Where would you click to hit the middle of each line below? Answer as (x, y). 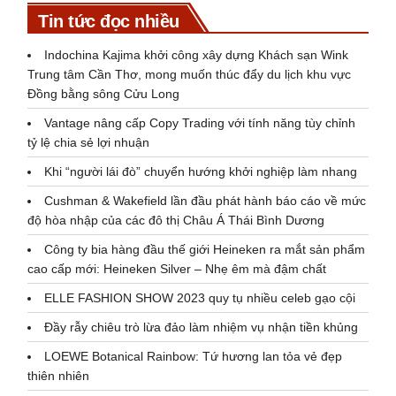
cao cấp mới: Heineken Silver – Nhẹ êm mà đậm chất (177, 268)
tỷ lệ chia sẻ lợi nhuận (89, 142)
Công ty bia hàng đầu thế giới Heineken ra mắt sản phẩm (205, 249)
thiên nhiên (59, 375)
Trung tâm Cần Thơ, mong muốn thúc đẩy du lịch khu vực (190, 74)
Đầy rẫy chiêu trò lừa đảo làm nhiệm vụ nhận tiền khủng (202, 327)
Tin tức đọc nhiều (109, 21)
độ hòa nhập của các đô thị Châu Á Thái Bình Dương (178, 220)
